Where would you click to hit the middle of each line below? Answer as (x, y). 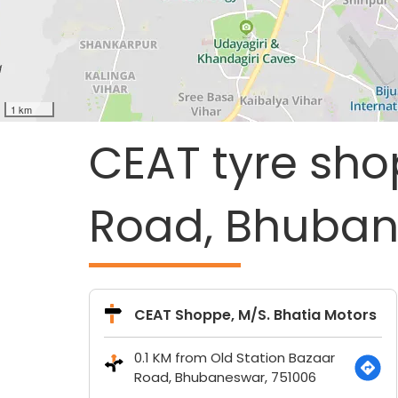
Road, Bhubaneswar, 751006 (225, 377)
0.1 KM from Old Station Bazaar (234, 358)
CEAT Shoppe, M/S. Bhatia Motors (255, 315)
